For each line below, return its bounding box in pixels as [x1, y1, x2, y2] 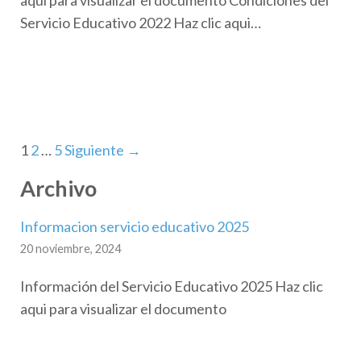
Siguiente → [64, 140, 141, 159]
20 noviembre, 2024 [20, 241, 121, 255]
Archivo [20, 174, 97, 201]
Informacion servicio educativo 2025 [20, 217, 249, 235]
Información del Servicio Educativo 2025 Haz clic [20, 276, 323, 295]
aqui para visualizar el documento [20, 299, 226, 317]
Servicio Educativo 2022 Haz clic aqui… [20, 13, 261, 31]
